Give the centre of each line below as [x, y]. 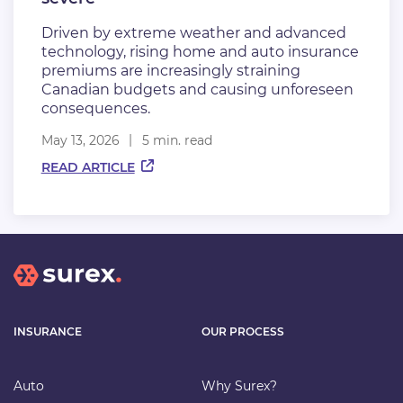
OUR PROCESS [243, 332]
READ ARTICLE [88, 167]
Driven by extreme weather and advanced [193, 32]
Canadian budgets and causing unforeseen [197, 89]
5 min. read [177, 140]
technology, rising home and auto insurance [200, 51]
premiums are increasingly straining [170, 70]
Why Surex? [239, 386]
